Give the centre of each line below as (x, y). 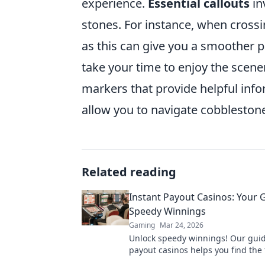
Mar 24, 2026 (182, 225)
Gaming (142, 225)
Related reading (129, 172)
